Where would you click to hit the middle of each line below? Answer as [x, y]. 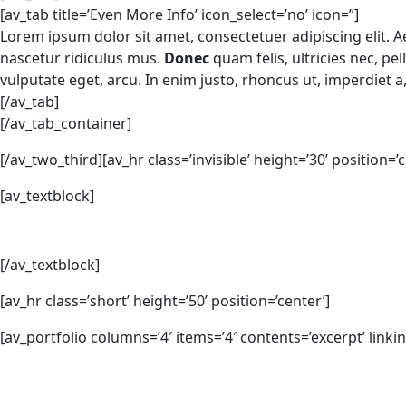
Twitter [178, 387]
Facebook [67, 387]
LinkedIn [286, 387]
